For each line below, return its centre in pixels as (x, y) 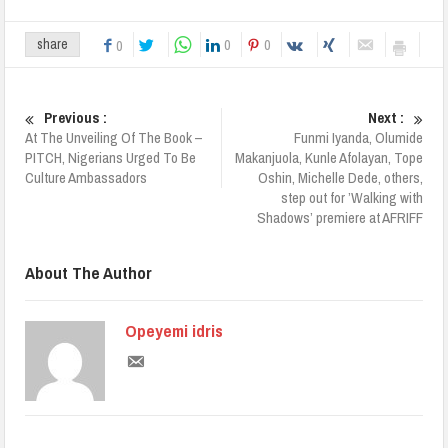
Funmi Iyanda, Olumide (358, 137)
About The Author (89, 272)
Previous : (76, 117)
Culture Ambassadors (86, 177)
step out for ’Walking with (351, 197)
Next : (385, 117)
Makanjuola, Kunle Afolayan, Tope (328, 157)
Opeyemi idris (174, 330)
